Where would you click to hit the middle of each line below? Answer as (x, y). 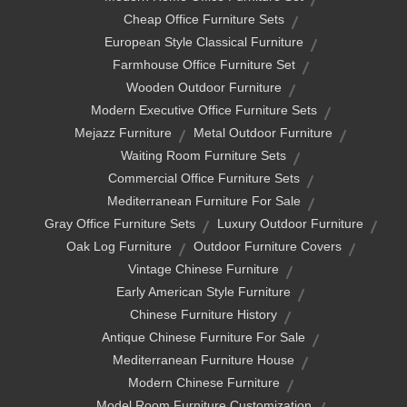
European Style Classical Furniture (203, 42)
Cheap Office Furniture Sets (203, 20)
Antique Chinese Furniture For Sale (203, 338)
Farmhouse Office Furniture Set (203, 65)
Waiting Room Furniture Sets (203, 156)
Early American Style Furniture (203, 292)
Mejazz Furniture (123, 133)
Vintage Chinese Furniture (203, 269)
